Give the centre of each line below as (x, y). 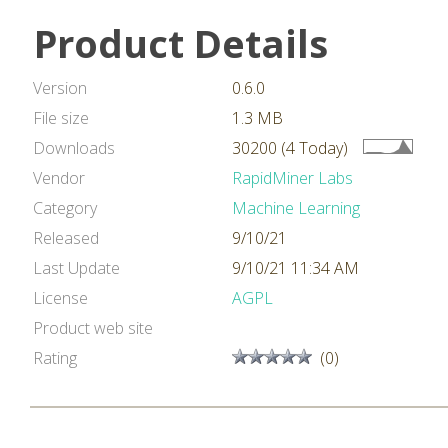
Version (60, 88)
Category (65, 208)
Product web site (93, 328)
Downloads (74, 148)
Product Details (181, 43)
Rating (55, 358)
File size (61, 118)
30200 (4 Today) (290, 148)
